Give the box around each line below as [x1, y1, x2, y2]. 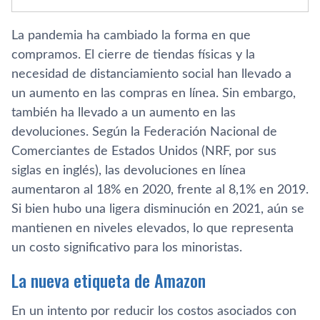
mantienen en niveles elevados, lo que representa [11, 222, 294, 235]
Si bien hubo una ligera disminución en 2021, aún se [11, 203, 304, 216]
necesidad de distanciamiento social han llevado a [11, 68, 291, 81]
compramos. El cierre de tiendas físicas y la [11, 49, 255, 61]
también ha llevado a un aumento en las [11, 106, 236, 119]
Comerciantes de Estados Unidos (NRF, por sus [11, 145, 276, 158]
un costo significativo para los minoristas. [11, 241, 242, 254]
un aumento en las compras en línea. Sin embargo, [11, 87, 296, 100]
